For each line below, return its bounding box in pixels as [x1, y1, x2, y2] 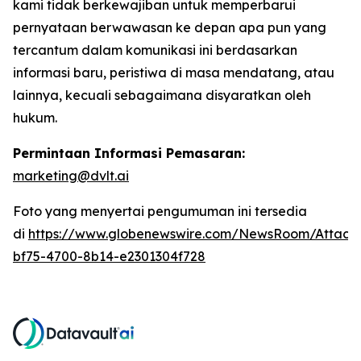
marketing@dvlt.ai [13, 168, 129, 185]
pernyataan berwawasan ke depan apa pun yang [13, 19, 326, 36]
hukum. [13, 110, 57, 127]
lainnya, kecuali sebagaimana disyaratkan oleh [13, 87, 311, 104]
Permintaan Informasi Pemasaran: [13, 145, 245, 162]
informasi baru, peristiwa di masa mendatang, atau [13, 64, 334, 81]
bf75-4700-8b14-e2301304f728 [13, 248, 205, 265]
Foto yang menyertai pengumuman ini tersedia [13, 203, 307, 220]
